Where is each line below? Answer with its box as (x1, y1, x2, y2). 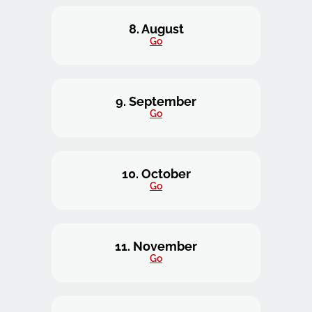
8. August (128, 22, 184, 36)
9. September (116, 94, 196, 109)
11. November (115, 239, 197, 253)
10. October (121, 166, 191, 181)
